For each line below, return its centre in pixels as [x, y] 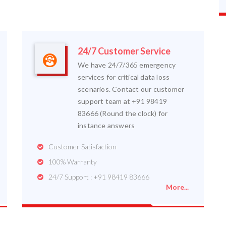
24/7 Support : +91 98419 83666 [99, 177]
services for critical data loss [124, 77]
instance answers [106, 125]
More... [177, 187]
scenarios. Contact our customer [131, 89]
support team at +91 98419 [122, 101]
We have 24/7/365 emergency [127, 65]
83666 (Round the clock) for [123, 113]
